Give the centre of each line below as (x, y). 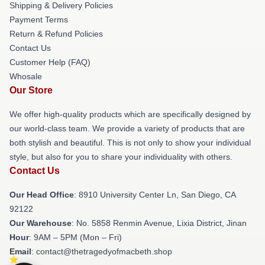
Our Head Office (42, 195)
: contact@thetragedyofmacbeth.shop (102, 251)
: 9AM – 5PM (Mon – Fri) (75, 237)
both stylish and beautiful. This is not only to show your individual (130, 143)
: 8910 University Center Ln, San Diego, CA (155, 195)
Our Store (31, 90)
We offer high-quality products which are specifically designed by (130, 114)
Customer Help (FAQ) (50, 62)
